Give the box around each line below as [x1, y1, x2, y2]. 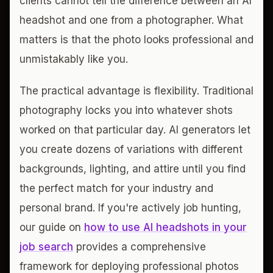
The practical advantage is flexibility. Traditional [19, 84, 253, 97]
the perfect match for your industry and [19, 182, 213, 194]
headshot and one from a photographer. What [19, 13, 243, 26]
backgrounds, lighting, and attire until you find [19, 162, 246, 175]
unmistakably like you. [19, 52, 128, 65]
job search [19, 240, 73, 253]
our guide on [19, 221, 84, 233]
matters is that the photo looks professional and [19, 33, 253, 46]
